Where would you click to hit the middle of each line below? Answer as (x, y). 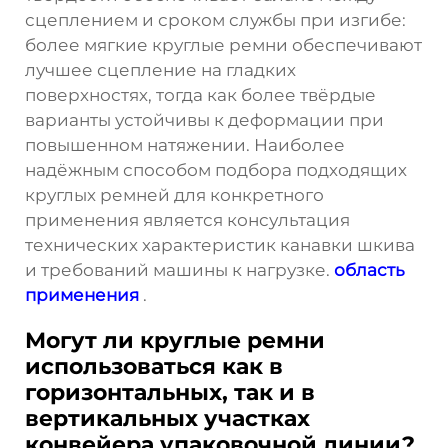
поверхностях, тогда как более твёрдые (200, 94)
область (369, 269)
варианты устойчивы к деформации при (204, 119)
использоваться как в (154, 366)
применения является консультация (187, 219)
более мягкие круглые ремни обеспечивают (223, 44)
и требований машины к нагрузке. (179, 269)
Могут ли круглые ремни (175, 340)
